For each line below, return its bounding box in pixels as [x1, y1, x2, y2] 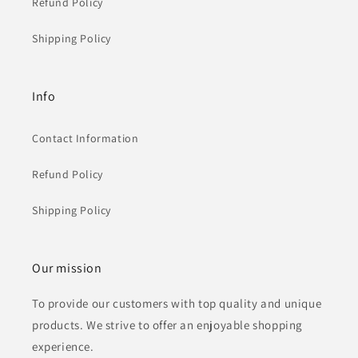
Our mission [32, 260, 102, 276]
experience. [32, 339, 94, 354]
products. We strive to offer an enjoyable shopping [32, 317, 304, 332]
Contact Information [32, 131, 139, 145]
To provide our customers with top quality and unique [32, 296, 322, 311]
